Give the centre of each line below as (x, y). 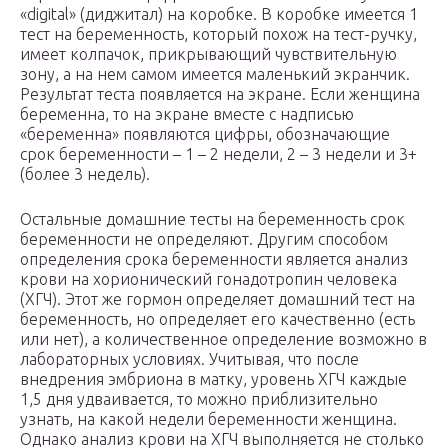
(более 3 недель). (85, 174)
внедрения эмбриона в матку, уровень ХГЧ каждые (213, 379)
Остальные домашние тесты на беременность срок (212, 219)
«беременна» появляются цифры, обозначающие (205, 134)
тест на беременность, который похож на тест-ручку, (218, 34)
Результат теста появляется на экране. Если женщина (220, 94)
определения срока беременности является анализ (214, 259)
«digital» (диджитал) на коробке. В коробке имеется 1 (219, 14)
